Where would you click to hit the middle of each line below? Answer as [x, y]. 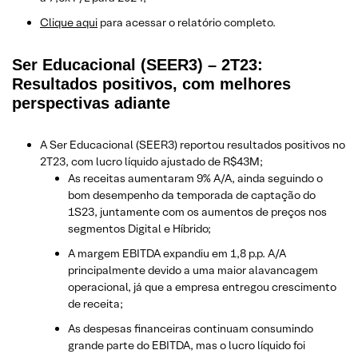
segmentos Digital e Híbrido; [139, 228]
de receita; [95, 303]
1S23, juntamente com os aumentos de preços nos [197, 211]
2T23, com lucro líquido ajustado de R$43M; [151, 161]
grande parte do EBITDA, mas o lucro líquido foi [187, 345]
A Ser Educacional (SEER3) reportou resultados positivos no [193, 144]
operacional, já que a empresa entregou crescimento [202, 286]
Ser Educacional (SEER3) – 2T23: [137, 64]
